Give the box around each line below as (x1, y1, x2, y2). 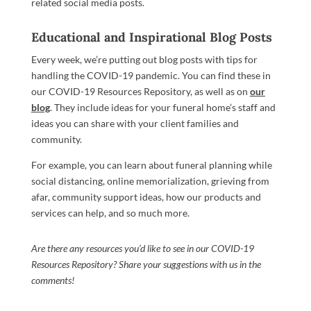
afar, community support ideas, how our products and (31, 191, 261, 203)
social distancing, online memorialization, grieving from (31, 175, 269, 187)
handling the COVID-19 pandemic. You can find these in (31, 69, 271, 81)
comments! (31, 274, 74, 286)
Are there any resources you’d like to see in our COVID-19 (31, 242, 254, 254)
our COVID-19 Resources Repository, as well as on (31, 85, 250, 97)
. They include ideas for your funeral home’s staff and (49, 101, 276, 113)
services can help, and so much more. (31, 207, 190, 219)
